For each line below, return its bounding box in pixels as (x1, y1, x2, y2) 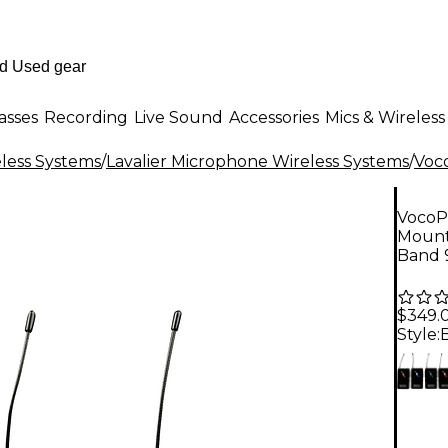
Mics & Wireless (325, 107, 445, 127)
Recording (44, 107, 128, 127)
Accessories (229, 107, 319, 127)
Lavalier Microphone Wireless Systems (106, 152, 409, 171)
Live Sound (134, 107, 223, 127)
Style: (397, 325, 440, 345)
